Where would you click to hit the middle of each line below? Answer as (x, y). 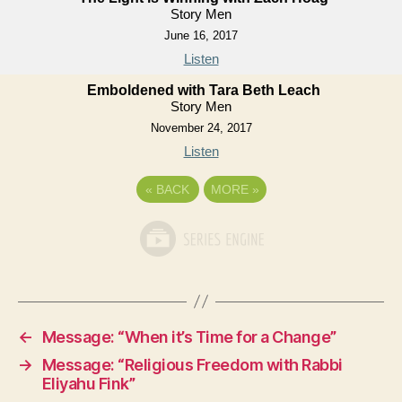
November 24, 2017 (201, 127)
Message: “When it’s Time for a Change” (189, 336)
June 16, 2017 (201, 35)
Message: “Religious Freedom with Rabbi (192, 364)
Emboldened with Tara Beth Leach (203, 90)
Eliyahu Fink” (88, 383)
